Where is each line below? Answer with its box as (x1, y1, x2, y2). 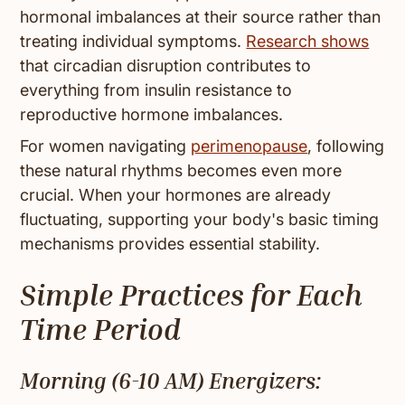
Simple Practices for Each (20, 278, 363, 313)
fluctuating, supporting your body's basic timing (20, 210, 380, 230)
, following (307, 137, 385, 156)
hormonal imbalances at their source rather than (20, 7, 381, 27)
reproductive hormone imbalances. (20, 105, 284, 125)
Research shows (246, 32, 370, 52)
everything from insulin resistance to (20, 80, 293, 100)
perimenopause (191, 137, 308, 156)
